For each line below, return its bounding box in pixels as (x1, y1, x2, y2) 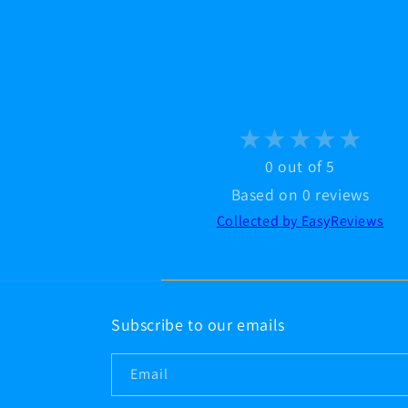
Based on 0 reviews (230, 184, 370, 206)
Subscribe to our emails (111, 314, 285, 335)
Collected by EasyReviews (216, 211, 384, 231)
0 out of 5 (265, 156, 336, 178)
